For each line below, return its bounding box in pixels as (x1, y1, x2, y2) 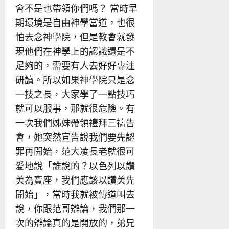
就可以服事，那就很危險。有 (15, 102, 135, 114)
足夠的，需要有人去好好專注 (15, 59, 135, 72)
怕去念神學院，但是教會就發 (15, 30, 135, 43)
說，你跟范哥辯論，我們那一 (15, 202, 135, 215)
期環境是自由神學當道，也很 (15, 16, 135, 29)
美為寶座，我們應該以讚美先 (15, 173, 135, 186)
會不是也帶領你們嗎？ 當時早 (15, 2, 138, 14)
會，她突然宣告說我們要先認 (15, 130, 135, 143)
